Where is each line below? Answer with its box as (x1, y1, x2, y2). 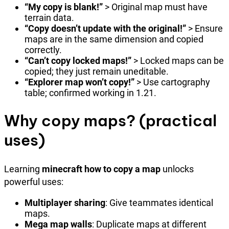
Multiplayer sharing (25, 197, 105, 208)
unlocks (161, 164, 194, 174)
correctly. (25, 44, 62, 56)
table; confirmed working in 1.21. (25, 87, 156, 99)
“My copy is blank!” (25, 2, 103, 13)
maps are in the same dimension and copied (25, 34, 203, 45)
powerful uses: (4, 176, 63, 187)
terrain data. (25, 12, 74, 24)
